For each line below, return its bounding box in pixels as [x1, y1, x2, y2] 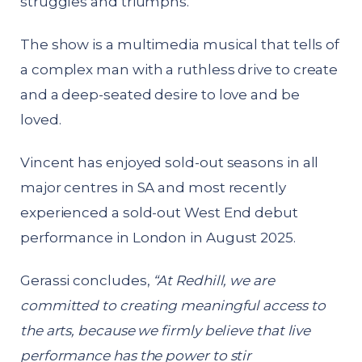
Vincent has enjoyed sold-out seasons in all [20, 154, 319, 170]
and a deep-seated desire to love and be [20, 86, 300, 103]
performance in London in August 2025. [20, 229, 296, 246]
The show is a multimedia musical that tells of [20, 36, 340, 53]
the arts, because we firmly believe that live [20, 322, 311, 339]
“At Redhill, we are [153, 271, 275, 288]
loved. [20, 111, 61, 128]
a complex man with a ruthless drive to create [20, 61, 339, 78]
